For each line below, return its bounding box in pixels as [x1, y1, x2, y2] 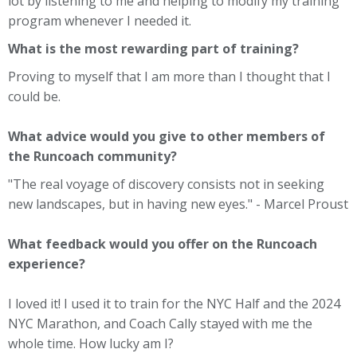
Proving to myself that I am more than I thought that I [8, 67, 331, 85]
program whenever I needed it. [8, 11, 191, 29]
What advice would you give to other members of [8, 127, 325, 145]
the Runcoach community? [8, 147, 177, 165]
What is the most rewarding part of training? [8, 39, 299, 57]
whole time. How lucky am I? [8, 334, 174, 352]
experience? [8, 254, 85, 273]
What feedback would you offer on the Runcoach [8, 234, 317, 253]
